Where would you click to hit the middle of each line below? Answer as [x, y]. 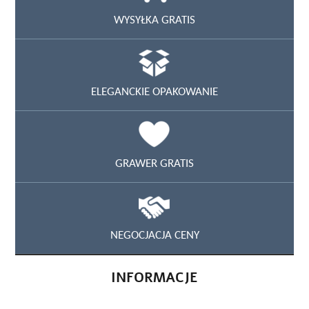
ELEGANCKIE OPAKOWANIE [154, 91]
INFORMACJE [154, 277]
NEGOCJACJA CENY [154, 234]
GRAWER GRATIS [154, 162]
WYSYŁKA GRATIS [154, 19]
